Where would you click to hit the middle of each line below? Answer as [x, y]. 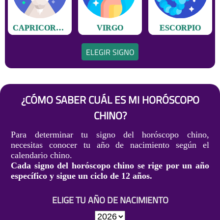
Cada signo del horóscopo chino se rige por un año [110, 165]
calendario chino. [42, 155]
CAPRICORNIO [60, 27]
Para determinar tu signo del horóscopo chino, [110, 134]
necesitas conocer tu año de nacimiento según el [110, 145]
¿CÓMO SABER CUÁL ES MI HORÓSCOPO [110, 99]
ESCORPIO [180, 27]
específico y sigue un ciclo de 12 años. [82, 176]
